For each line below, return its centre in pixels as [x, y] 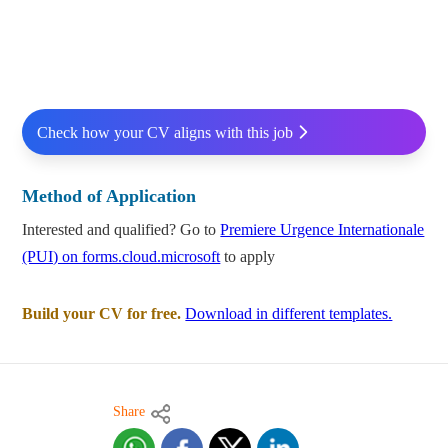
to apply [248, 257]
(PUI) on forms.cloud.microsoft [121, 257]
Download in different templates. [289, 314]
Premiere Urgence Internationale [322, 230]
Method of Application [109, 196]
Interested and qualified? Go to [121, 230]
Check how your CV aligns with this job [164, 132]
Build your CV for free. [102, 314]
